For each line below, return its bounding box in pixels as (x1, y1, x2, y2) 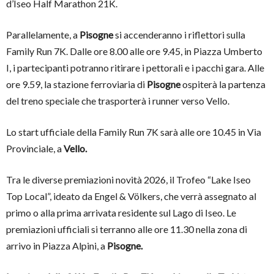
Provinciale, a (6, 142, 64, 154)
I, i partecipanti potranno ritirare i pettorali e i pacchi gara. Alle (6, 61, 264, 73)
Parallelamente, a (6, 28, 80, 40)
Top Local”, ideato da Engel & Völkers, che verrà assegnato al (6, 190, 256, 202)
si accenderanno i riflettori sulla (113, 28, 245, 40)
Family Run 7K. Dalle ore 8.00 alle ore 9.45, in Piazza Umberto (6, 45, 262, 57)
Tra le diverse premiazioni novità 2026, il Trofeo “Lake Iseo (6, 173, 251, 185)
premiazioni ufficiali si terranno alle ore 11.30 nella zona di (6, 223, 247, 235)
